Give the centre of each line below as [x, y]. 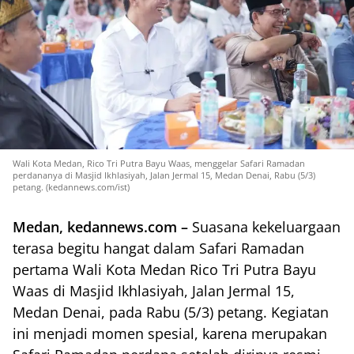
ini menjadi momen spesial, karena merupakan [170, 333]
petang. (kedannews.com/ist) [71, 186]
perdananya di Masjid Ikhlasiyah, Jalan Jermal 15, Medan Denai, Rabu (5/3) [164, 175]
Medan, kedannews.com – [100, 226]
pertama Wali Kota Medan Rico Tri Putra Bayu [164, 269]
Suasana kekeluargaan [264, 226]
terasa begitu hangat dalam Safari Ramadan [158, 248]
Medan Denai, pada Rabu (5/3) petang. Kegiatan [171, 312]
